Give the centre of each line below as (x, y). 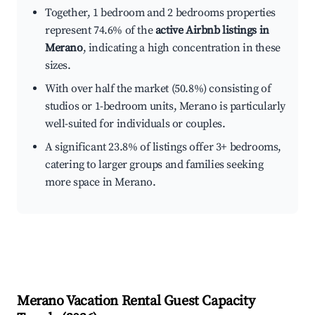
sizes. (58, 66)
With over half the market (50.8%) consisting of (158, 89)
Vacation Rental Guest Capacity (159, 302)
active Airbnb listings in (212, 31)
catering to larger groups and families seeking (154, 165)
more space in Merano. (101, 182)
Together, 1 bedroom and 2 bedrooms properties (161, 13)
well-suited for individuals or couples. (135, 124)
